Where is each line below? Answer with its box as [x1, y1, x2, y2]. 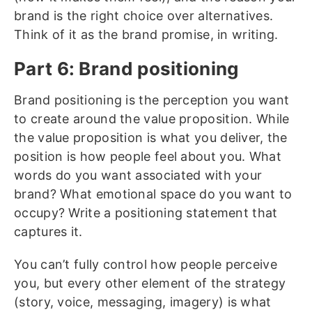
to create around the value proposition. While [14, 111, 290, 127]
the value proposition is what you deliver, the [14, 130, 288, 146]
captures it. [14, 224, 83, 240]
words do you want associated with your [14, 168, 263, 183]
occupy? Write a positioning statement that [14, 205, 278, 221]
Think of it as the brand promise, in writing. [14, 27, 279, 42]
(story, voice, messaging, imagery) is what [14, 295, 272, 310]
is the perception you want [122, 93, 290, 108]
